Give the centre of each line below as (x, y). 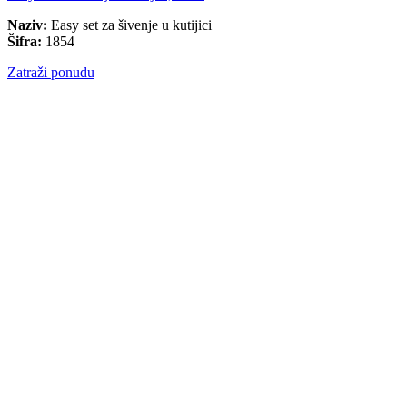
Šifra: (25, 42)
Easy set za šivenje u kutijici (129, 25)
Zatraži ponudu (51, 73)
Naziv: (27, 25)
